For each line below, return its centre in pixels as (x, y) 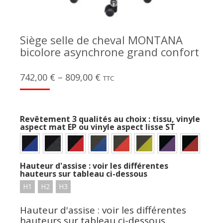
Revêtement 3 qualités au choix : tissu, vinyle (110, 119)
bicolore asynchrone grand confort (110, 52)
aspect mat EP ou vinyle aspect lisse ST (98, 127)
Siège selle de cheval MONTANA (101, 40)
